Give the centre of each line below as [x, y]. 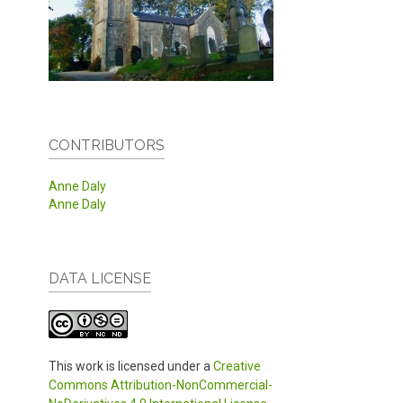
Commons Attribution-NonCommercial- [161, 385]
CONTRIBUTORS [107, 145]
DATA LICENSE [100, 278]
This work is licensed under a [131, 366]
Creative [237, 366]
